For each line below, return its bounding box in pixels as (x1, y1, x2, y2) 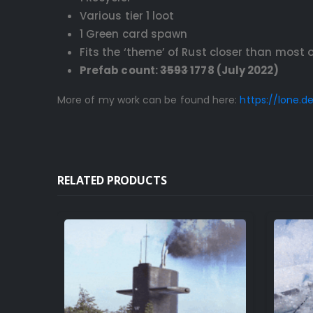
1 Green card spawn (80, 26, 188, 41)
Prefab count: (80, 62, 160, 78)
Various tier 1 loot (80, 8, 175, 23)
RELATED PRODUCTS (57, 172, 167, 188)
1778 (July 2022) (188, 62, 279, 78)
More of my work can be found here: (57, 92, 240, 107)
